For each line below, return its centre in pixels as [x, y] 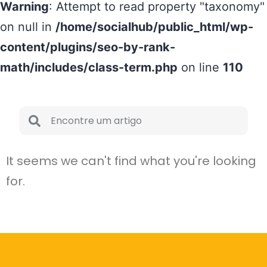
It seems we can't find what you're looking [131, 161]
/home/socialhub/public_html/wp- [154, 27]
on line [200, 67]
